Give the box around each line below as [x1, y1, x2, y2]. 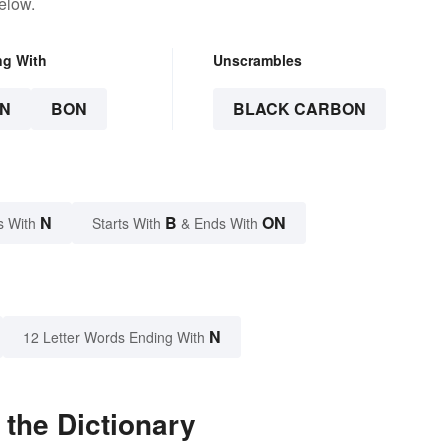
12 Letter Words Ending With [23, 326, 205, 347]
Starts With [92, 212, 165, 233]
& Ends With [177, 212, 262, 233]
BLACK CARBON [232, 96, 366, 120]
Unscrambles [212, 49, 302, 70]
